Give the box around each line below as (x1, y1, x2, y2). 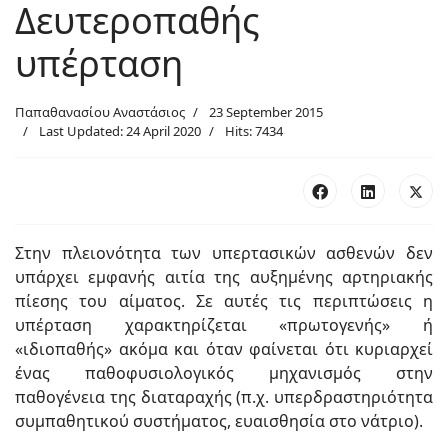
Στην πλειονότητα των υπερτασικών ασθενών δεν (15, 242, 433, 264)
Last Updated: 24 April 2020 (39, 122, 201, 140)
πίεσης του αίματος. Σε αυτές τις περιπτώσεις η (15, 290, 433, 312)
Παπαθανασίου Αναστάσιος (15, 103, 185, 121)
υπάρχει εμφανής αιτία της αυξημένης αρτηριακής (15, 266, 433, 288)
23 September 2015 (209, 103, 323, 121)
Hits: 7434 (225, 122, 283, 140)
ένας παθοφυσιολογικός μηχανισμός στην (15, 362, 433, 384)
